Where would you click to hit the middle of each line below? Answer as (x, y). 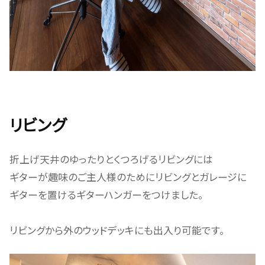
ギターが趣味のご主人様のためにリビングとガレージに (128, 177)
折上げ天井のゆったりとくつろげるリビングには (111, 159)
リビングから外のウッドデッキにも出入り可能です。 (117, 230)
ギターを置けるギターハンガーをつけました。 (106, 195)
